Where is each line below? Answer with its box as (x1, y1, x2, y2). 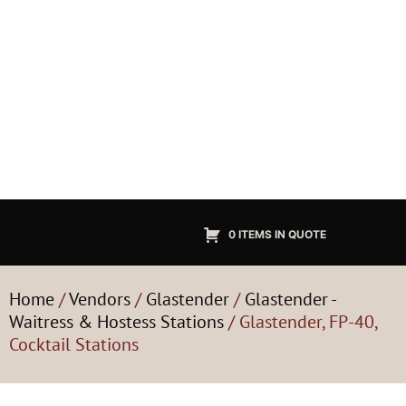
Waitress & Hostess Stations (9, 310, 224, 333)
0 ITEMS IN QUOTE (228, 227, 326, 241)
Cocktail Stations (9, 333, 139, 356)
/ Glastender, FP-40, (224, 310, 377, 333)
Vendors (69, 287, 130, 311)
